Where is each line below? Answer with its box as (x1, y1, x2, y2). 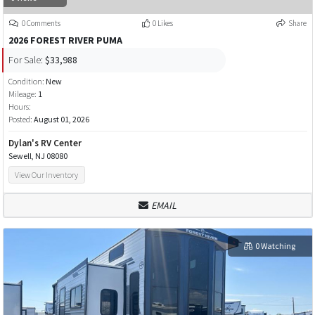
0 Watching (255, 240, 295, 252)
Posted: (8, 113, 34, 124)
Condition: (8, 75, 46, 86)
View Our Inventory (15, 169, 79, 181)
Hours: (8, 101, 31, 112)
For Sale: (8, 53, 43, 66)
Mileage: (8, 88, 37, 99)
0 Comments (20, 18, 60, 28)
